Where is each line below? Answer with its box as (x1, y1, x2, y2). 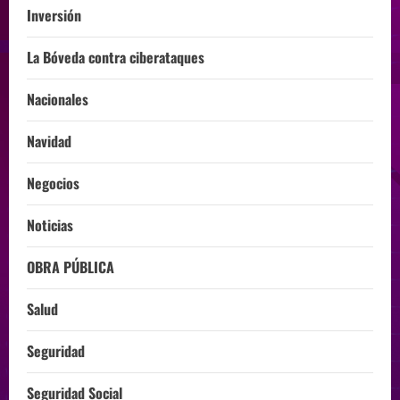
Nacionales (27, 88, 88, 111)
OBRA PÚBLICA (27, 256, 114, 279)
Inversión (27, 4, 81, 27)
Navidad (27, 130, 71, 153)
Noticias (27, 214, 73, 237)
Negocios (27, 172, 79, 195)
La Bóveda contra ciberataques (27, 46, 204, 69)
